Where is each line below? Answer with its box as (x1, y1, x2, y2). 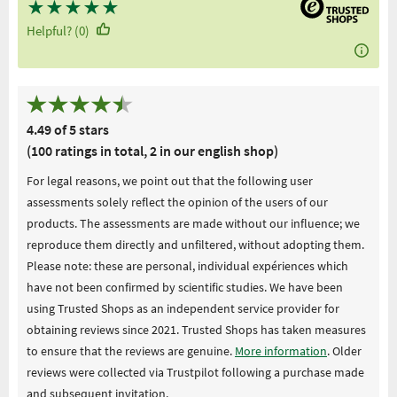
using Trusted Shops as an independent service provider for (27, 300, 339, 316)
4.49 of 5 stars (27, 120, 109, 138)
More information (235, 342, 327, 359)
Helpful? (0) (27, 22, 90, 40)
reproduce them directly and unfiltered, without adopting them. (27, 236, 364, 253)
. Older (327, 342, 362, 359)
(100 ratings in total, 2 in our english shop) (27, 141, 278, 160)
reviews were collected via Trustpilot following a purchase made (27, 363, 364, 380)
